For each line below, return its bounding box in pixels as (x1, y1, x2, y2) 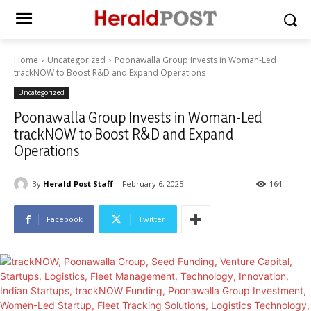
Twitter (138, 214, 165, 225)
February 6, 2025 (122, 178, 183, 190)
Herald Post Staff (43, 178, 113, 189)
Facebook (47, 214, 83, 225)
